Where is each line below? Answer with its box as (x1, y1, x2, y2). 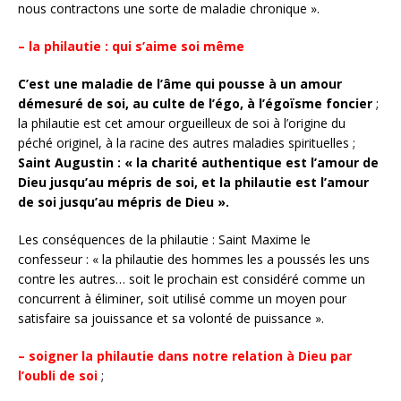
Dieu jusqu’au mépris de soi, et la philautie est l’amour (18, 173, 369, 191)
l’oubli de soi (18, 366, 98, 384)
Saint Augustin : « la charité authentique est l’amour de (18, 153, 379, 171)
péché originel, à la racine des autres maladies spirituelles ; (18, 133, 355, 151)
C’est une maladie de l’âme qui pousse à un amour (18, 74, 342, 92)
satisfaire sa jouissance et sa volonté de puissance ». (18, 309, 324, 327)
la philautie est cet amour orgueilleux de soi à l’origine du (18, 114, 346, 132)
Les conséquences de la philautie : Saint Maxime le (18, 230, 311, 248)
